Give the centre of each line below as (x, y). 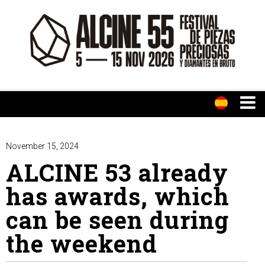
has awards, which (118, 196)
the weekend (82, 244)
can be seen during (117, 220)
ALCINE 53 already (117, 173)
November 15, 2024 (42, 146)
